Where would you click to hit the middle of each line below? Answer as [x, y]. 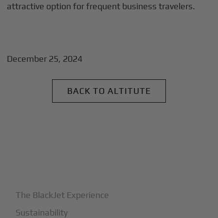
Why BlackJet [45, 168]
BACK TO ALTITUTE [109, 91]
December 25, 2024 [45, 59]
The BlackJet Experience [63, 195]
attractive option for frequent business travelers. [101, 6]
